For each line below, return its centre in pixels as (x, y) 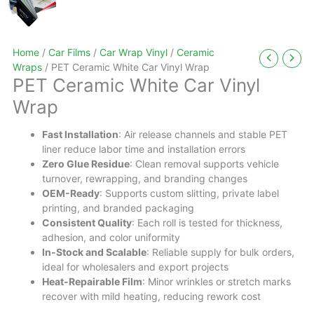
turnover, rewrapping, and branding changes (145, 178)
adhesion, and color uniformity (111, 237)
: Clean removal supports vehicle (204, 164)
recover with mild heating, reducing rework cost (151, 296)
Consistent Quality (87, 223)
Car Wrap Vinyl (134, 52)
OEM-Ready (71, 193)
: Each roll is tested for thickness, (207, 223)
